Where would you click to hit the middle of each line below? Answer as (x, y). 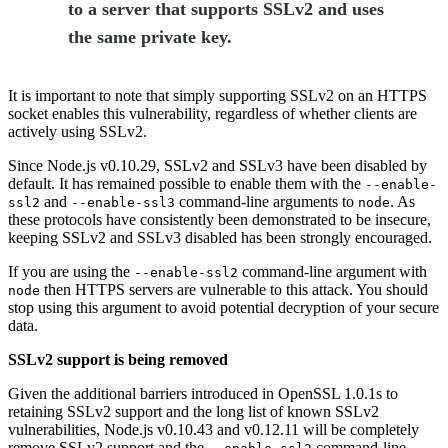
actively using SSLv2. (77, 131)
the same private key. (150, 36)
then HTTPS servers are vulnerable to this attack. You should (234, 289)
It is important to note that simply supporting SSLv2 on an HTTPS (217, 95)
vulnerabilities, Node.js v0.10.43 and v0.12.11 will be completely (213, 429)
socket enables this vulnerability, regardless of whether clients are (212, 113)
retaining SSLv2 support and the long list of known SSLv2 (193, 411)
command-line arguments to (266, 201)
